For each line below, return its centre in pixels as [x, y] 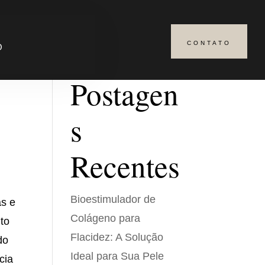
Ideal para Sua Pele [117, 256]
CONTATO [209, 43]
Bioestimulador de [113, 199]
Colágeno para [106, 218]
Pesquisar [160, 46]
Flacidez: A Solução [117, 237]
